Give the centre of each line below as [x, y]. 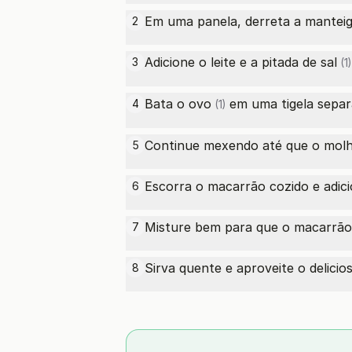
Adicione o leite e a [203, 62]
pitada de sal [299, 62]
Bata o [167, 104]
